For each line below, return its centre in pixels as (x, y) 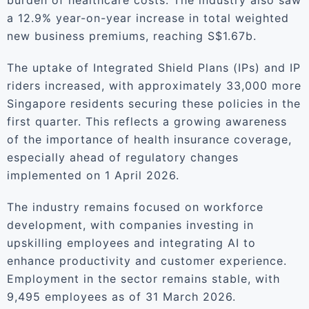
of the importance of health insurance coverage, (149, 139)
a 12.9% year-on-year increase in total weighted (148, 18)
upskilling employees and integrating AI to (131, 243)
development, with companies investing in (130, 225)
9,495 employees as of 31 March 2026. (121, 297)
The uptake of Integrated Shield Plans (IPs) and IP (154, 68)
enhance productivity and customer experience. (147, 261)
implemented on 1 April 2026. (93, 175)
